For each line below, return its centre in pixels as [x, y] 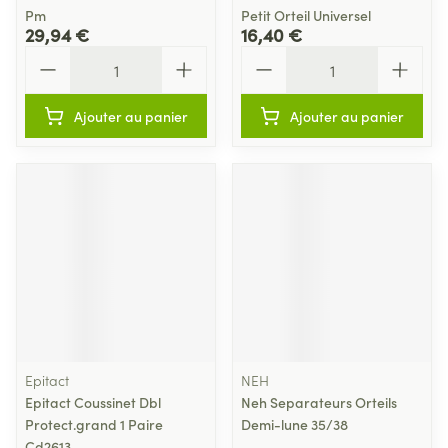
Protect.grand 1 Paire [94, 424]
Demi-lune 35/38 [294, 424]
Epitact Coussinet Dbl [93, 402]
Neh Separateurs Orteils [319, 402]
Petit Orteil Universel [306, 15]
